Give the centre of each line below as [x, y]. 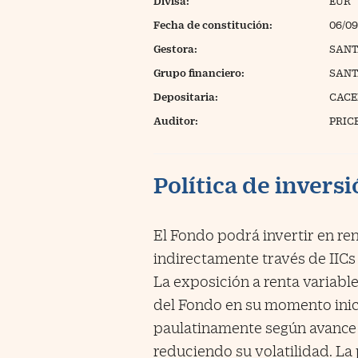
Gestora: [175, 49]
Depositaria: [186, 97]
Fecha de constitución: [213, 25]
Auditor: [176, 121]
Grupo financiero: [199, 73]
